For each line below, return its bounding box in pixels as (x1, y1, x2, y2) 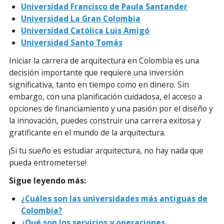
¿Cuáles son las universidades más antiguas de (21, 192, 207, 204)
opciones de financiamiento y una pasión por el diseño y (9, 102, 213, 114)
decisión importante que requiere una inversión (9, 66, 183, 78)
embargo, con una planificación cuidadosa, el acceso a (9, 90, 202, 102)
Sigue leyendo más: (9, 174, 86, 186)
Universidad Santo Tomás (21, 36, 122, 48)
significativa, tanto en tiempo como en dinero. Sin (9, 78, 189, 90)
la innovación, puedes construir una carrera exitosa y (9, 114, 201, 126)
